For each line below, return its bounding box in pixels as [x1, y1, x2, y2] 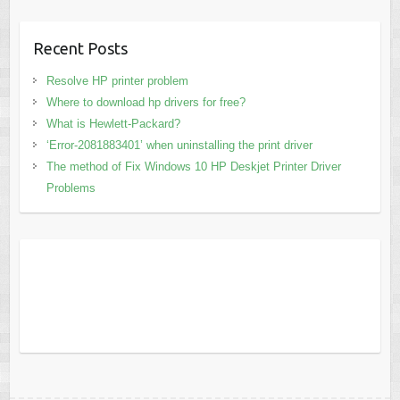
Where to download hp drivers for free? [46, 96, 246, 110]
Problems [46, 181, 96, 196]
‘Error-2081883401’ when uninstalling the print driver [46, 138, 312, 153]
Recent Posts [32, 39, 128, 58]
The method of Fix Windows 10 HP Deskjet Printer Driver [46, 160, 341, 174]
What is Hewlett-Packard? [46, 117, 180, 131]
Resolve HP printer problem [46, 74, 188, 88]
